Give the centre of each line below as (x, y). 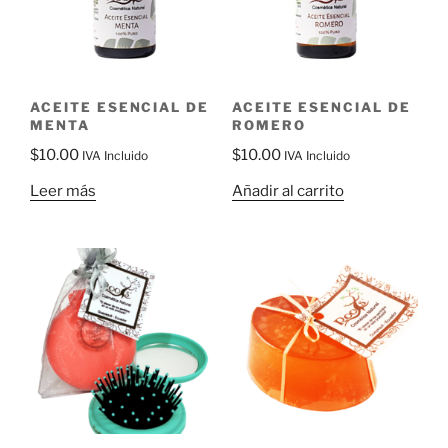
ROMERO (268, 124)
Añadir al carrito (287, 190)
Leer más (63, 190)
